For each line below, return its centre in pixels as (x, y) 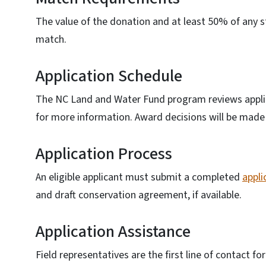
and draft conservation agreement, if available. (139, 195)
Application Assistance (113, 232)
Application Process (104, 154)
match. (51, 39)
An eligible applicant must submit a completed (139, 177)
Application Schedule (109, 76)
